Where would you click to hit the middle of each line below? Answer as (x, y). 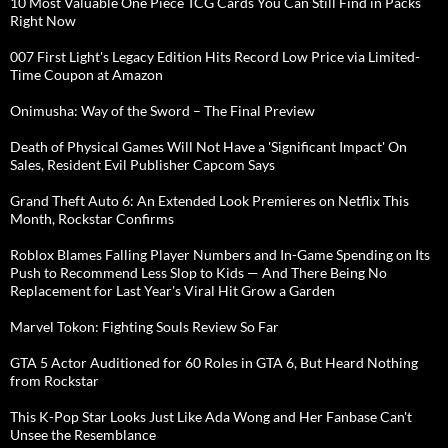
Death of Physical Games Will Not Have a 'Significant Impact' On (208, 146)
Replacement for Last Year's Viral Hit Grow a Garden (172, 290)
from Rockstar (54, 380)
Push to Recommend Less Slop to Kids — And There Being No (198, 272)
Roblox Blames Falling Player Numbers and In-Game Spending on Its (220, 254)
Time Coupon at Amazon (86, 74)
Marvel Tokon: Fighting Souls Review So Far (144, 326)
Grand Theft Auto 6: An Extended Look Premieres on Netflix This (209, 200)
